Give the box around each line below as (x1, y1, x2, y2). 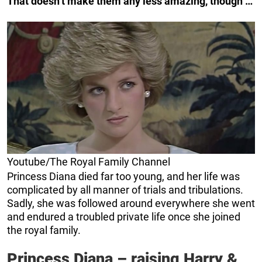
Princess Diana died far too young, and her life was (7, 170, 240, 183)
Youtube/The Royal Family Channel (7, 156, 170, 168)
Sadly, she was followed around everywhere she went (7, 197, 255, 210)
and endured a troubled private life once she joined (7, 211, 240, 223)
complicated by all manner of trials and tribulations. (7, 184, 243, 196)
